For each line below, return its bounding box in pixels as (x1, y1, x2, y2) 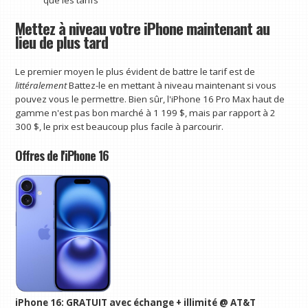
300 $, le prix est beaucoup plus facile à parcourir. (15, 120, 224, 133)
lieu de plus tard (15, 30, 109, 54)
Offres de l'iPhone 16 (15, 145, 109, 164)
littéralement (15, 79, 69, 92)
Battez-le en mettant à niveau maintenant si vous (69, 79, 277, 92)
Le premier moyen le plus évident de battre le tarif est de (15, 65, 256, 78)
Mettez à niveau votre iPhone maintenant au (15, 16, 270, 41)
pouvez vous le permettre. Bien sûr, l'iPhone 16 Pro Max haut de (15, 93, 285, 106)
